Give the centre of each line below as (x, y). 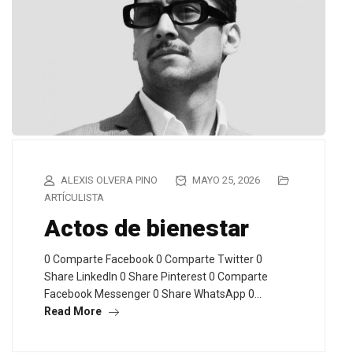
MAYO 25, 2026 (225, 180)
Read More (74, 311)
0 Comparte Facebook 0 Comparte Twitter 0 (153, 259)
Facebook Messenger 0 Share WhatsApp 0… (153, 294)
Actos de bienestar (147, 228)
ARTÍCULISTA (74, 197)
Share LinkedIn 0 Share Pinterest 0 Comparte (156, 276)
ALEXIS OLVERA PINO (109, 180)
